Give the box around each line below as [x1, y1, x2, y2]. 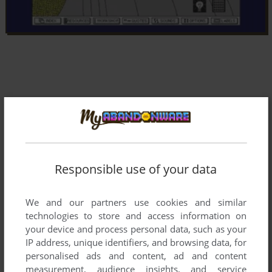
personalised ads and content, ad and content [25, 250, 247, 262]
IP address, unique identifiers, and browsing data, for [25, 236, 247, 249]
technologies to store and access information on [25, 209, 247, 222]
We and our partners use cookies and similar [25, 196, 247, 209]
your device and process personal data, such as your [25, 223, 247, 236]
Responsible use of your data [55, 161, 217, 178]
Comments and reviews [5, 247, 117, 260]
